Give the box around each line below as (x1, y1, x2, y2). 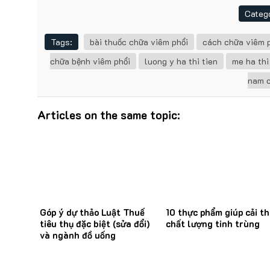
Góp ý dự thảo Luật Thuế (40, 206, 145, 218)
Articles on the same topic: (37, 107, 180, 123)
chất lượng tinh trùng (166, 217, 260, 230)
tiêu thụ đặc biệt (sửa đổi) (40, 217, 149, 230)
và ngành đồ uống (40, 228, 116, 241)
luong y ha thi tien (145, 55, 218, 67)
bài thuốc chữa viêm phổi (90, 36, 188, 48)
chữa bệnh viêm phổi (50, 55, 130, 67)
